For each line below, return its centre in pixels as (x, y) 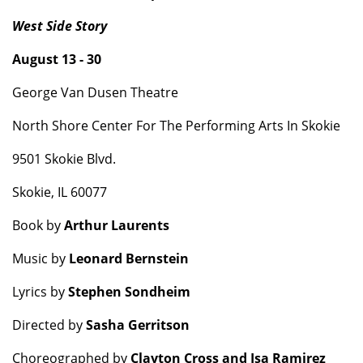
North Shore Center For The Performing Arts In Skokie (176, 126)
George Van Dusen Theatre (95, 92)
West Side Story (60, 26)
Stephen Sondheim (129, 292)
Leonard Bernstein (129, 258)
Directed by (49, 325)
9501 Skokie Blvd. (64, 159)
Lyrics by (40, 292)
